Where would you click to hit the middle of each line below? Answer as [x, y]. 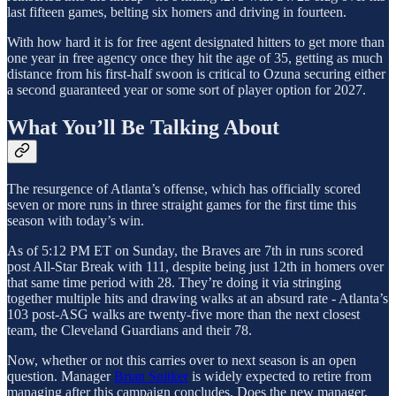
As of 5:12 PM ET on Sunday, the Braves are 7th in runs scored [185, 250]
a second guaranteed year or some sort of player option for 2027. [187, 90]
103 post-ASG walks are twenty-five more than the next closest [183, 314]
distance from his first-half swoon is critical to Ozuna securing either [196, 74]
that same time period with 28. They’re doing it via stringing [174, 282]
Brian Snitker [151, 376]
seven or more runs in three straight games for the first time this [182, 204]
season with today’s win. [76, 220]
